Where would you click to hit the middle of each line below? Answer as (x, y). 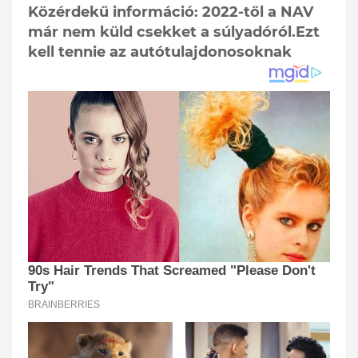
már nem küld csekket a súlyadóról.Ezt (174, 32)
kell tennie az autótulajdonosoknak (160, 52)
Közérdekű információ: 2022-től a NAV (171, 12)
